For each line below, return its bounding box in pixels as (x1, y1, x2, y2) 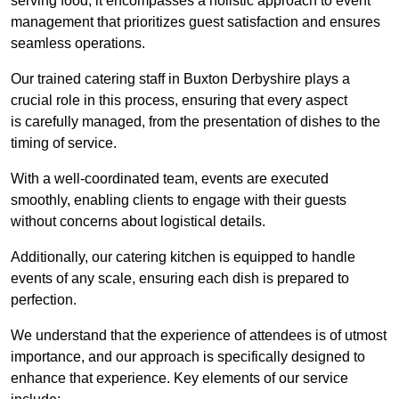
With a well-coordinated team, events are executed (11, 171, 329, 187)
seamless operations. (11, 36, 145, 52)
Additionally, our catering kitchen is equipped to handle (11, 249, 355, 265)
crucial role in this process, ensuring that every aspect (11, 93, 347, 109)
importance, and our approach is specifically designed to (11, 349, 365, 365)
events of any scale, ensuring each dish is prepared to (11, 271, 349, 287)
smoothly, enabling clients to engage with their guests (11, 192, 346, 208)
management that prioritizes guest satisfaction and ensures (11, 14, 380, 30)
